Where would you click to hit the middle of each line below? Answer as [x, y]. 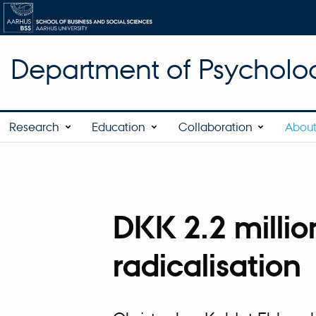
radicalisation [207, 266]
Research [35, 126]
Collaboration [215, 126]
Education [119, 126]
